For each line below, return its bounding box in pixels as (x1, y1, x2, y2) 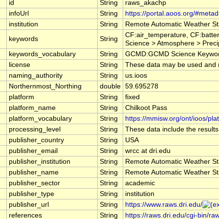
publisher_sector (9, 179, 60, 187)
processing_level (9, 126, 61, 133)
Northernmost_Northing (9, 83, 82, 90)
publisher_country (9, 136, 64, 144)
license (9, 61, 30, 69)
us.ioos (125, 72, 147, 80)
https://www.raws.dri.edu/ (125, 201, 202, 209)
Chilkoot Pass (125, 104, 167, 112)
